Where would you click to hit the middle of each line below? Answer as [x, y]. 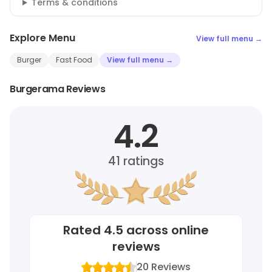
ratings [142, 161]
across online [166, 230]
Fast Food [74, 60]
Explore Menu [42, 38]
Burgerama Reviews [58, 89]
